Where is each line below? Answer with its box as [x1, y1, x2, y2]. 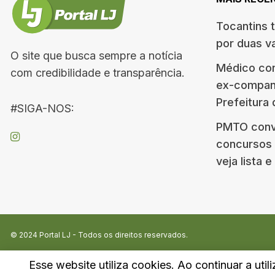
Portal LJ [39, 230, 71, 239]
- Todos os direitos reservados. [71, 230, 188, 239]
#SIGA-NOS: [10, 102, 74, 115]
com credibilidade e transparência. [10, 66, 185, 79]
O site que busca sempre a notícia [10, 49, 182, 62]
